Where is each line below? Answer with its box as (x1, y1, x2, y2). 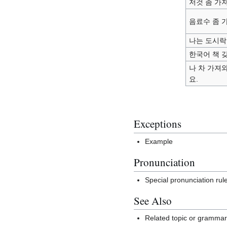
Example (145, 137, 173, 146)
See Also (134, 193, 172, 208)
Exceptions (134, 117, 181, 131)
